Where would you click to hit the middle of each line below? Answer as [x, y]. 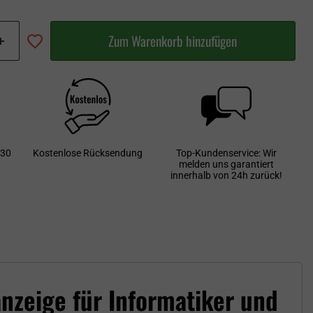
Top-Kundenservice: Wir [226, 153]
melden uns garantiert [226, 165]
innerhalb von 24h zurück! [226, 176]
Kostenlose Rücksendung [87, 153]
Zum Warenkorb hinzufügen [173, 41]
